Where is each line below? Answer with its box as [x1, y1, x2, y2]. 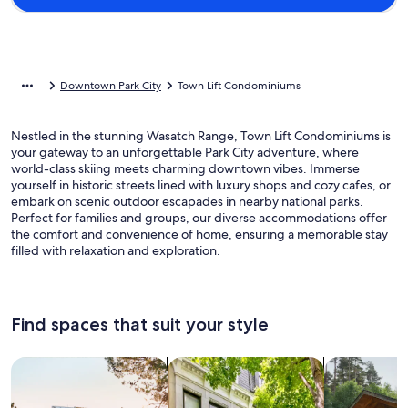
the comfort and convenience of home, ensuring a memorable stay [11, 226, 388, 242]
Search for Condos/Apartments [167, 356, 374, 375]
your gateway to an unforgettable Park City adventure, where [11, 144, 359, 160]
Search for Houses [10, 356, 131, 375]
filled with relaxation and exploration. [11, 242, 220, 259]
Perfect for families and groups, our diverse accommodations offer [11, 209, 387, 226]
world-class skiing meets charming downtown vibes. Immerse [11, 160, 360, 177]
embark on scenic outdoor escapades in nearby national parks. [11, 193, 363, 209]
